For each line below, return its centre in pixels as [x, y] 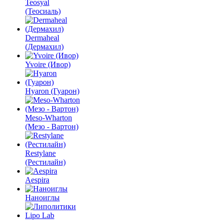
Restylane [40, 153]
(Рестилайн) [45, 162]
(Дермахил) [44, 47]
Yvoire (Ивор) [48, 64]
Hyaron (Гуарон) [52, 91]
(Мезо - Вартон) [52, 127]
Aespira [37, 180]
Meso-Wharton [49, 118]
